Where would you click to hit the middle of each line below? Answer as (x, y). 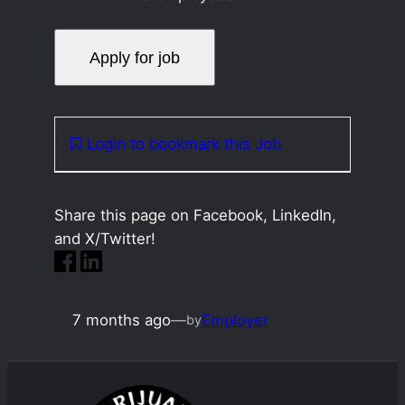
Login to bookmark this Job (184, 144)
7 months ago (121, 320)
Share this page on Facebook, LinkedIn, (195, 215)
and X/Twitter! (104, 238)
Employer (235, 320)
